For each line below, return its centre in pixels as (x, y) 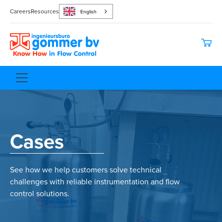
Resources (45, 11)
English (88, 11)
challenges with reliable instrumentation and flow (95, 182)
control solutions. (40, 194)
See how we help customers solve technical (86, 170)
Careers (20, 11)
